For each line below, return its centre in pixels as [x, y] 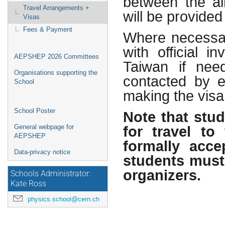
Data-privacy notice [42, 152]
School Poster [35, 111]
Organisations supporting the [56, 73]
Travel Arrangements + [56, 8]
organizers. [162, 175]
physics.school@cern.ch [64, 199]
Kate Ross [28, 184]
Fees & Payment [48, 29]
